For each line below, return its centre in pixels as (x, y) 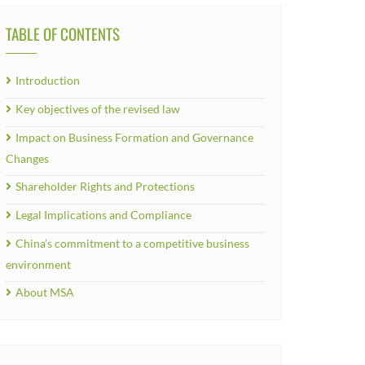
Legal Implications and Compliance (103, 215)
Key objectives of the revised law (98, 109)
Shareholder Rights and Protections (105, 186)
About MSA (45, 292)
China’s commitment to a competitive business (132, 243)
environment (38, 264)
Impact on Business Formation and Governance (134, 137)
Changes (27, 158)
